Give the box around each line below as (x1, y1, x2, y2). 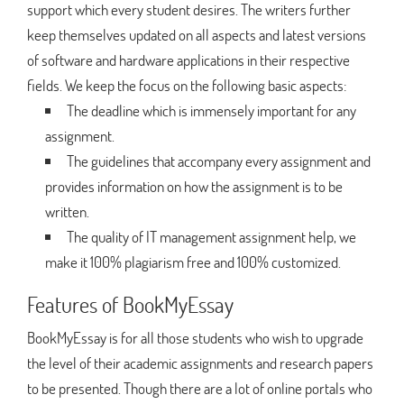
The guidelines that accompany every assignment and (67, 150, 371, 171)
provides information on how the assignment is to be (45, 175, 343, 197)
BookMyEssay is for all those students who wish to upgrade (27, 326, 363, 348)
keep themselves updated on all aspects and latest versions (27, 23, 366, 45)
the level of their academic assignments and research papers (27, 352, 373, 373)
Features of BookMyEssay (27, 289, 234, 318)
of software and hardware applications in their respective (27, 49, 350, 70)
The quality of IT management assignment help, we (67, 225, 356, 247)
